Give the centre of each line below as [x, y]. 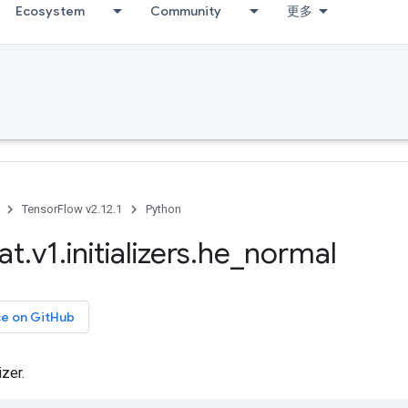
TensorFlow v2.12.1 [72, 209]
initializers [128, 253]
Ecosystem [50, 11]
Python [163, 209]
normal [291, 253]
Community [186, 11]
